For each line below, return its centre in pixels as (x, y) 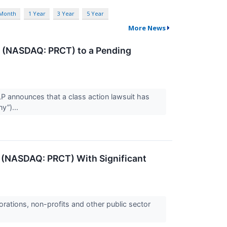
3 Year (66, 14)
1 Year (37, 14)
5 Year (95, 14)
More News (147, 28)
